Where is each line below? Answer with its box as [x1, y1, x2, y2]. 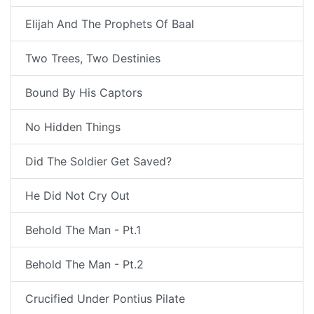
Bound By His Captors [25, 86, 142, 100]
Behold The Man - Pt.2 [25, 257, 144, 272]
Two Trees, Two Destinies [25, 51, 161, 66]
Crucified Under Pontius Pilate [25, 292, 185, 306]
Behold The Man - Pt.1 [25, 223, 141, 238]
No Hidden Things [25, 120, 121, 135]
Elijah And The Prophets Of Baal [25, 17, 194, 32]
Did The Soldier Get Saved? [25, 154, 172, 169]
